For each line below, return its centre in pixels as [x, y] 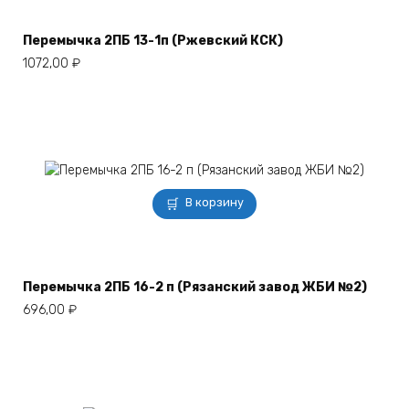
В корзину [215, 202]
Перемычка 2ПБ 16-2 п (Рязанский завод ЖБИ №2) [195, 288]
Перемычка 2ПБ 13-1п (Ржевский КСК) [153, 41]
